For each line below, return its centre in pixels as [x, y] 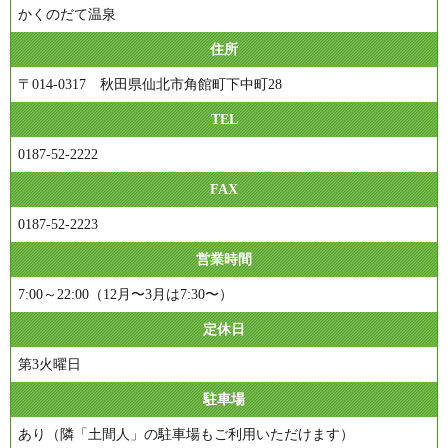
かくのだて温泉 [67, 15]
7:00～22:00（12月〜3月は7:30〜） [125, 295]
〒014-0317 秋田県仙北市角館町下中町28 [150, 85]
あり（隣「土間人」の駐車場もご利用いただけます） [186, 435]
